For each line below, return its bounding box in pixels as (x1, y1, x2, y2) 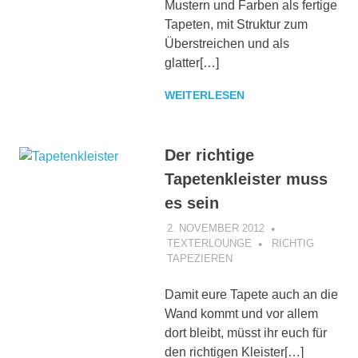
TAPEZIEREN (166, 252, 233, 265)
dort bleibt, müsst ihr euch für (164, 325, 327, 340)
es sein (164, 194, 219, 213)
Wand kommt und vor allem (164, 306, 318, 320)
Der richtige (164, 146, 254, 165)
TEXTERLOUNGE (166, 237, 252, 249)
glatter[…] (164, 56, 219, 70)
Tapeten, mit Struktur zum (164, 18, 308, 32)
